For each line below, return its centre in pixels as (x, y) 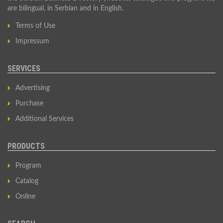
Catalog (27, 181)
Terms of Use (35, 26)
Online (25, 197)
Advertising (33, 88)
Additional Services (45, 119)
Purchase (29, 104)
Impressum (32, 41)
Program (28, 166)
